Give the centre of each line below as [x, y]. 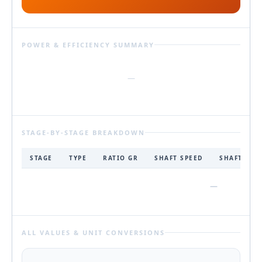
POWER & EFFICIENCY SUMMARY [88, 44]
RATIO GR [120, 158]
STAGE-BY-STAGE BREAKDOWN [83, 132]
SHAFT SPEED [179, 158]
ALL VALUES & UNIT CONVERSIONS [93, 232]
